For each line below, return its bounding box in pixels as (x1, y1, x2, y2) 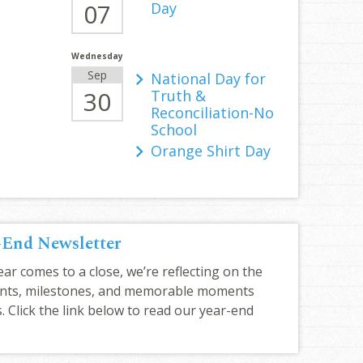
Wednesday (70, 50, 123, 62)
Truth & (150, 86, 206, 105)
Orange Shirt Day (150, 141, 271, 160)
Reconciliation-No (150, 103, 274, 122)
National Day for (150, 69, 266, 88)
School (150, 120, 197, 139)
